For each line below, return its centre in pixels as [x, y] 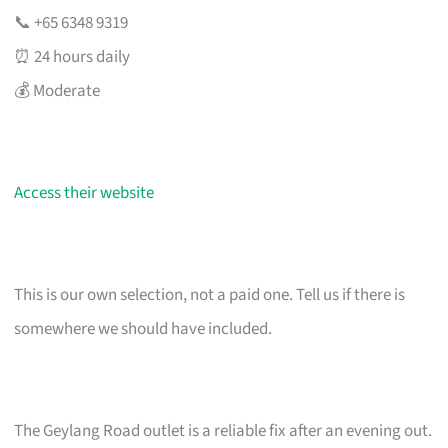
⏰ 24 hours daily [72, 56]
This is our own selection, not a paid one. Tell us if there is [210, 294]
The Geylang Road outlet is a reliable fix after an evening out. [223, 430]
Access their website [84, 192]
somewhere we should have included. [143, 328]
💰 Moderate [57, 90]
